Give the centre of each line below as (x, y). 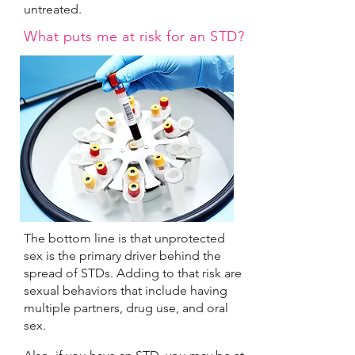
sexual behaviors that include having (126, 290)
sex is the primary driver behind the (122, 256)
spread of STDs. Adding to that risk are (133, 273)
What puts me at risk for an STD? (134, 36)
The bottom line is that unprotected (124, 238)
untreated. (53, 9)
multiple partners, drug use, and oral (126, 308)
